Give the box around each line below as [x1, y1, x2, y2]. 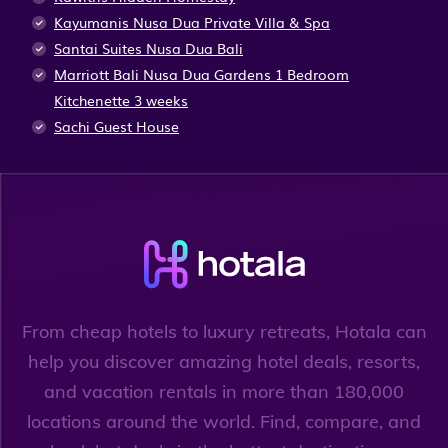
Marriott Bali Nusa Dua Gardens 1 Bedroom [54, 64, 349, 85]
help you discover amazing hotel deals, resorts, [28, 349, 420, 373]
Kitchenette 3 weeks [54, 90, 188, 111]
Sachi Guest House [54, 116, 179, 137]
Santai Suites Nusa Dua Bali [54, 38, 243, 59]
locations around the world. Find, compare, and [27, 409, 421, 433]
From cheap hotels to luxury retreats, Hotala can [21, 319, 427, 343]
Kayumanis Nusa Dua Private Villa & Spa [54, 12, 330, 33]
